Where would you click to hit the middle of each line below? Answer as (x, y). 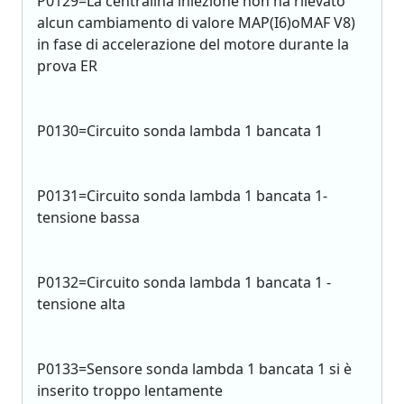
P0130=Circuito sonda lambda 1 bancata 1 (180, 131)
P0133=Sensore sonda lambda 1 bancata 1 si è (194, 369)
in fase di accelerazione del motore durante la (193, 44)
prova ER (67, 66)
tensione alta (81, 304)
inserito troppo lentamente (130, 390)
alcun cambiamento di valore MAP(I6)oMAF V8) (196, 23)
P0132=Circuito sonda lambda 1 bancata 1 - (184, 282)
